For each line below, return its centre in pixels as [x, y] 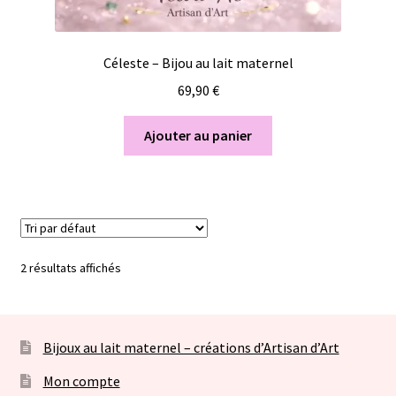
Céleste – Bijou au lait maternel [198, 63]
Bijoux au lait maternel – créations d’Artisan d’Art [191, 347]
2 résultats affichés [70, 267]
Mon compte [81, 381]
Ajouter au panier [198, 135]
